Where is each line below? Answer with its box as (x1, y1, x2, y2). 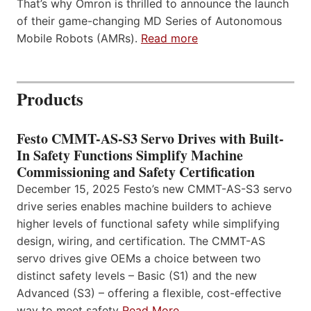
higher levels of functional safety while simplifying (17, 217, 280, 231)
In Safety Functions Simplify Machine (17, 145, 243, 166)
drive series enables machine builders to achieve (17, 199, 271, 214)
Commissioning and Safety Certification (17, 162, 255, 183)
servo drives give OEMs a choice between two (17, 251, 261, 266)
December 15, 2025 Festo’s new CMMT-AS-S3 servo (17, 182, 292, 196)
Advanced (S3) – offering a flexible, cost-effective (17, 286, 281, 301)
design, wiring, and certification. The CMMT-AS (17, 234, 265, 249)
